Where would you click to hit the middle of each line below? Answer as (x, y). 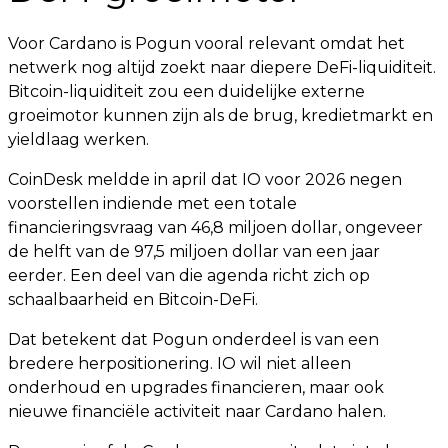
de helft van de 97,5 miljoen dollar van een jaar (194, 251)
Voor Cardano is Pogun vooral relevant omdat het (206, 43)
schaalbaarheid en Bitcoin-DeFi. (133, 299)
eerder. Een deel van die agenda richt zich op (189, 275)
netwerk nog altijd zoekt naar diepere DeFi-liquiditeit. (222, 67)
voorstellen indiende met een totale (152, 203)
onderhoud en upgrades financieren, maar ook (196, 387)
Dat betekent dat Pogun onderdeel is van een (193, 339)
